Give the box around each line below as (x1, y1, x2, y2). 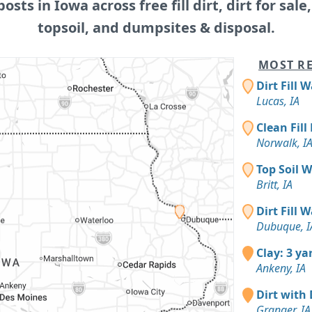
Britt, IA (256, 176, 292, 192)
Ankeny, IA (256, 260, 306, 276)
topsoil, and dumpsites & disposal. (37, 17, 275, 37)
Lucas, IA (256, 93, 299, 109)
